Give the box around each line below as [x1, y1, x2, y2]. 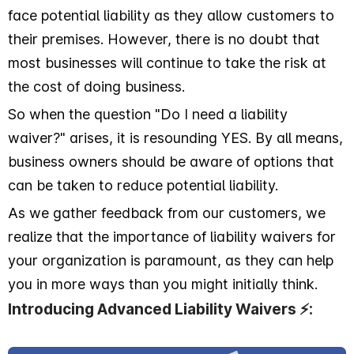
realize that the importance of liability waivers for [8, 228, 336, 245]
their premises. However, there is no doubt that [8, 31, 320, 47]
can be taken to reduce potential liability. [8, 177, 278, 194]
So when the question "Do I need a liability [8, 106, 288, 122]
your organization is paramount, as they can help [8, 252, 333, 269]
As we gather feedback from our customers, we [8, 205, 326, 221]
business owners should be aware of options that [8, 153, 334, 170]
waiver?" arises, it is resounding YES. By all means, [8, 130, 343, 146]
